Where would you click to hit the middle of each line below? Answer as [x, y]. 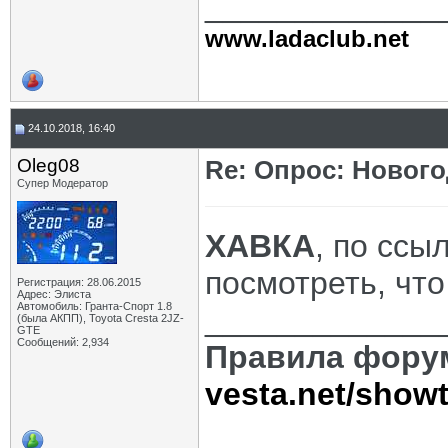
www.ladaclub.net [307, 38]
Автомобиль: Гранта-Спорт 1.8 [94, 306]
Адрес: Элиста [54, 294]
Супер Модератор [62, 183]
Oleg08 [48, 165]
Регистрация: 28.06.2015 [79, 282]
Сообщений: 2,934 [63, 342]
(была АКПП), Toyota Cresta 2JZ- [100, 318]
